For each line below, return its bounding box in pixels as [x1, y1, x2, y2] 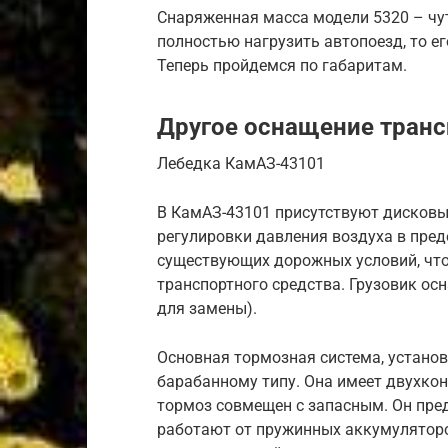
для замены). [157, 299, 257, 318]
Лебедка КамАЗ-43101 [157, 154, 325, 173]
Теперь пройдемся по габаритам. [157, 56, 407, 75]
